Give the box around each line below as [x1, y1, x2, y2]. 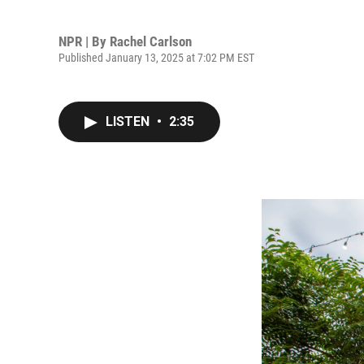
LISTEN [106, 114, 153, 129]
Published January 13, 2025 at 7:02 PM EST [58, 50, 254, 64]
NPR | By [58, 32, 110, 50]
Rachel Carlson [110, 32, 192, 50]
